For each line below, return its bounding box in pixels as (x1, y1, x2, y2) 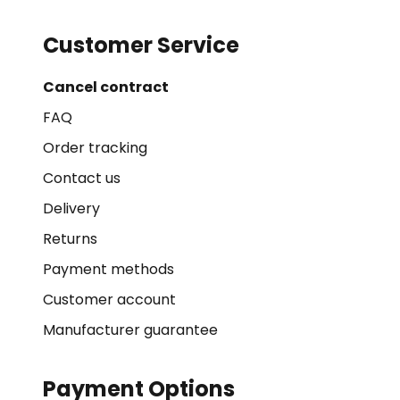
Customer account (43, 289, 176, 310)
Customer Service (43, 30, 239, 60)
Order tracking (43, 137, 147, 158)
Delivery (43, 198, 100, 219)
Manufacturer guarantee (43, 320, 218, 340)
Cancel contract (43, 77, 169, 97)
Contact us (43, 168, 121, 188)
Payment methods (43, 259, 174, 279)
